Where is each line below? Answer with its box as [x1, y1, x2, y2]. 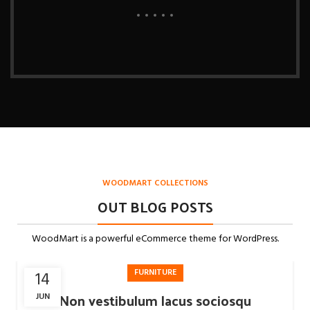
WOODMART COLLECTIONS [102, 176, 208, 190]
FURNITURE [134, 266, 176, 280]
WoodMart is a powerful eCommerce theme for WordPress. [31, 231, 279, 247]
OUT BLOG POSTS [97, 194, 213, 219]
